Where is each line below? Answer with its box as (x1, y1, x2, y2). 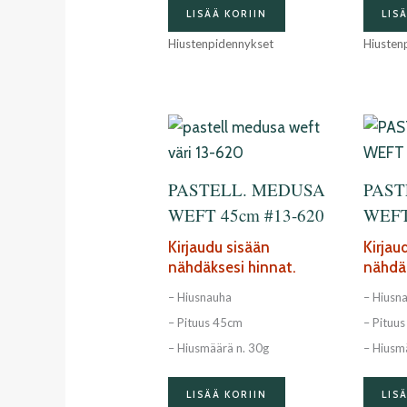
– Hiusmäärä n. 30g (168, 341, 270, 356)
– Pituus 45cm (168, 315, 243, 331)
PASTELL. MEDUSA (168, 178, 326, 202)
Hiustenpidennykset (168, 36, 274, 52)
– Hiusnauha (168, 290, 233, 305)
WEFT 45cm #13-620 (168, 203, 325, 227)
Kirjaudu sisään (168, 237, 271, 256)
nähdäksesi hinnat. (168, 257, 297, 276)
